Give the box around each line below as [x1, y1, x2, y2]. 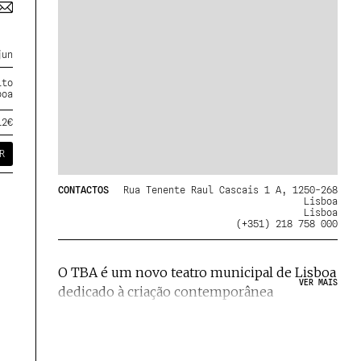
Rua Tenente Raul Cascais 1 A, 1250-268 [123, 184, 338, 197]
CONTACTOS [58, 184, 110, 197]
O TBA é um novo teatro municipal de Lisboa [58, 264, 337, 281]
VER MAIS [299, 277, 338, 288]
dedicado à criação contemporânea [58, 284, 274, 301]
